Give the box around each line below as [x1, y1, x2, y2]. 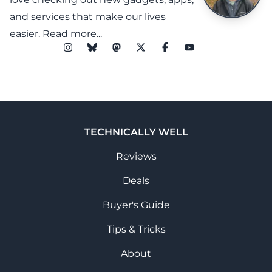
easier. [10, 27, 42, 39]
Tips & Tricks [106, 223, 166, 235]
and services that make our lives [10, 10, 166, 22]
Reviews [115, 150, 157, 162]
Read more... [42, 27, 102, 39]
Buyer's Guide [102, 199, 170, 211]
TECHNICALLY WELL [84, 126, 188, 138]
